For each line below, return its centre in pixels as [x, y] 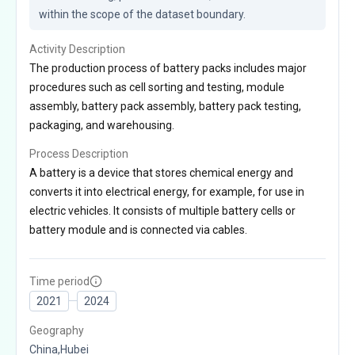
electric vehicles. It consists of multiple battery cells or [162, 210]
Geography [57, 330]
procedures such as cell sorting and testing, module [157, 87]
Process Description [79, 153]
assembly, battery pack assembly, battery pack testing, [165, 106]
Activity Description [77, 49]
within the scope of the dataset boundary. [142, 14]
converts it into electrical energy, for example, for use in [167, 191]
